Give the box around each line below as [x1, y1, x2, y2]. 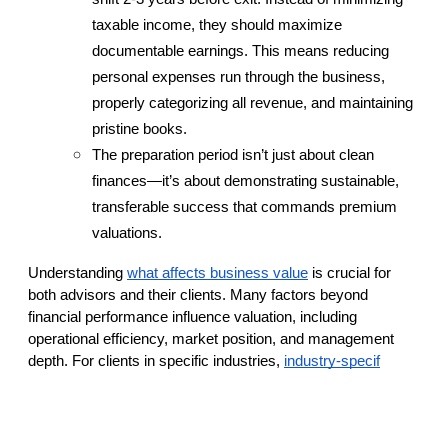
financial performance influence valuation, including [28, 309, 357, 326]
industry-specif [284, 353, 380, 370]
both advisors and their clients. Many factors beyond [28, 287, 368, 304]
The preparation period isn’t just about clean [92, 147, 374, 164]
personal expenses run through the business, [92, 69, 385, 86]
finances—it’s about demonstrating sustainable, [92, 173, 399, 190]
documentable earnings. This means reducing [92, 43, 389, 60]
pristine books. [92, 121, 187, 138]
